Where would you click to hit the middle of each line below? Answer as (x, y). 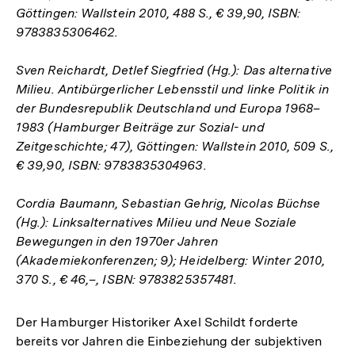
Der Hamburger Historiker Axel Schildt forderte (157, 322)
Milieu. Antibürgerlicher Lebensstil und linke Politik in (173, 89)
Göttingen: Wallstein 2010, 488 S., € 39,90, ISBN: (158, 13)
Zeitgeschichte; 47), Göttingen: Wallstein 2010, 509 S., (175, 146)
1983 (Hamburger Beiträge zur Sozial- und (140, 127)
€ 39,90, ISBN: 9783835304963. (111, 165)
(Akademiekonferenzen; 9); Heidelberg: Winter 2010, (171, 260)
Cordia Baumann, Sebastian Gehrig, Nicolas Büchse (168, 203)
